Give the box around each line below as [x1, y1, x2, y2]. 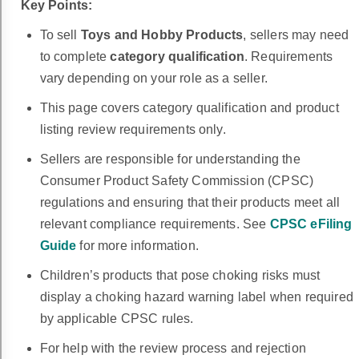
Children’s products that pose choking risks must [39, 268, 321, 283]
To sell [39, 28, 81, 42]
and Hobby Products [111, 28, 244, 42]
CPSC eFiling [269, 217, 353, 232]
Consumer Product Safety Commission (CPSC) [39, 174, 314, 188]
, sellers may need [243, 28, 349, 42]
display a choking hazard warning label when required [39, 290, 353, 305]
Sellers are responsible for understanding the [39, 152, 301, 167]
